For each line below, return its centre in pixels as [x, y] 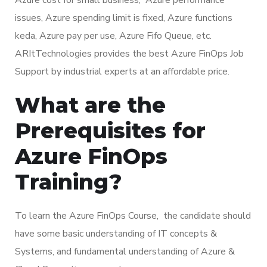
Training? [69, 181]
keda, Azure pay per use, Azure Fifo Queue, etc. [113, 35]
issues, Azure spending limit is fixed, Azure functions [124, 18]
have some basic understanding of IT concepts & [116, 233]
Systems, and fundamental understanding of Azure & [125, 251]
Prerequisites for [110, 130]
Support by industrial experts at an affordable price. [122, 71]
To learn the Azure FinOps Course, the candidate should [133, 215]
